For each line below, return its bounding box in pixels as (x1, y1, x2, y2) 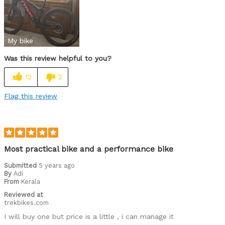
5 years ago (39, 161, 75, 169)
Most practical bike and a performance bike (4, 144, 173, 154)
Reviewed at (4, 190, 43, 198)
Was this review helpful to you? (4, 54, 111, 62)
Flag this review (4, 91, 57, 100)
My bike (8, 36, 33, 45)
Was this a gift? (4, 20, 57, 28)
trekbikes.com (4, 198, 49, 206)
